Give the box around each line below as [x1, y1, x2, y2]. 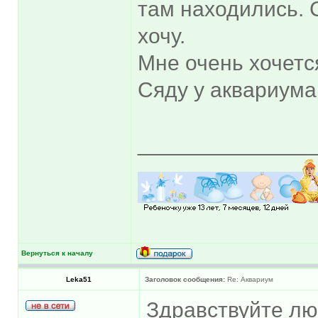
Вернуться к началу [21, 248, 93, 257]
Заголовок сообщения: [145, 275, 225, 283]
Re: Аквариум [225, 275, 273, 283]
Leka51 [66, 275, 92, 283]
